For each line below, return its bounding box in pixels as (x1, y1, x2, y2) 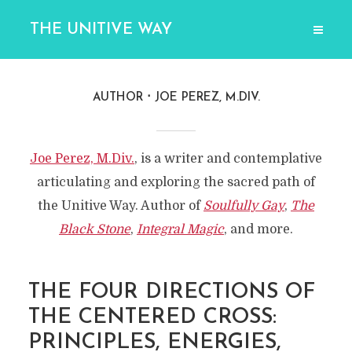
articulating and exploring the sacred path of (37, 175, 315, 189)
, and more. (224, 222, 293, 236)
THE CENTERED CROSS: (27, 307, 277, 328)
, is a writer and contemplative (134, 152, 322, 166)
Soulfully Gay (203, 199, 284, 213)
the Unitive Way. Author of (38, 199, 203, 213)
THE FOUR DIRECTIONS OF (27, 282, 315, 303)
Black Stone (59, 222, 130, 236)
